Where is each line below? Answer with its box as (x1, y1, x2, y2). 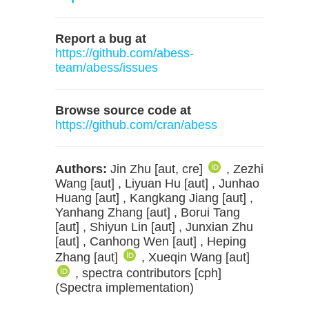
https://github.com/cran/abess (55, 118, 217, 132)
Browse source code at (55, 103, 191, 117)
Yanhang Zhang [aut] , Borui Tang (55, 206, 240, 219)
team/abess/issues (55, 61, 158, 74)
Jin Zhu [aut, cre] (107, 162, 206, 176)
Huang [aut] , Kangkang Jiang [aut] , (55, 191, 253, 205)
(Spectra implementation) (55, 281, 194, 295)
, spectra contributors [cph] (75, 266, 221, 280)
